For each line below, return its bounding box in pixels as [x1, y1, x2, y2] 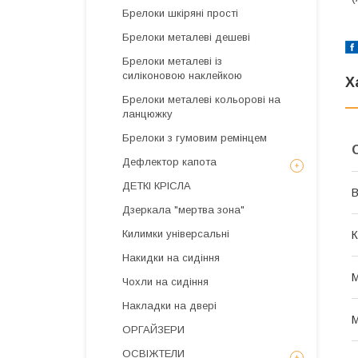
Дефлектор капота [122, 156, 217, 168]
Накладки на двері [122, 300, 217, 312]
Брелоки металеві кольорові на [122, 93, 280, 105]
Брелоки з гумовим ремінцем [122, 132, 267, 144]
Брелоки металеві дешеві [122, 31, 250, 43]
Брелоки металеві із [122, 55, 222, 67]
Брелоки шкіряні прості [122, 7, 238, 19]
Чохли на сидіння [122, 276, 209, 288]
